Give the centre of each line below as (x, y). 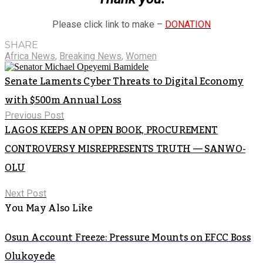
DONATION (188, 24)
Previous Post (34, 115)
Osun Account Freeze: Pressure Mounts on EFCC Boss (128, 237)
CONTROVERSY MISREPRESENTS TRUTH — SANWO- (125, 149)
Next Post (26, 193)
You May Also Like (49, 208)
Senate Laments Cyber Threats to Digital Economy (124, 81)
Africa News (30, 56)
